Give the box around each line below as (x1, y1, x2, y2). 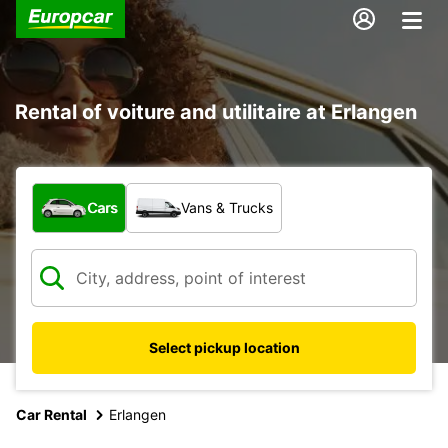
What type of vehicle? (31, 182, 201, 203)
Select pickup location (148, 338, 300, 356)
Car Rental (16, 405, 87, 423)
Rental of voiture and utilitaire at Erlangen (15, 99, 417, 124)
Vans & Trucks (181, 198, 273, 216)
